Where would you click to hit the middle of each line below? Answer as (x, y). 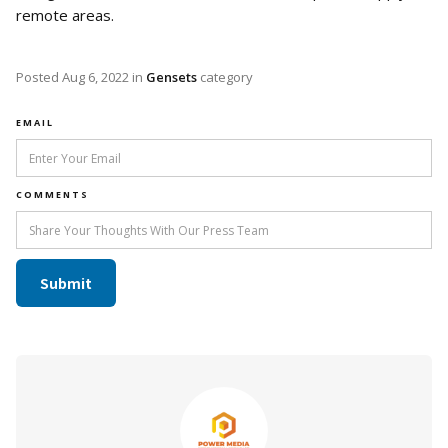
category (225, 77)
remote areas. (65, 15)
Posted (39, 77)
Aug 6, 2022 (95, 77)
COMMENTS (52, 195)
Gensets (171, 77)
